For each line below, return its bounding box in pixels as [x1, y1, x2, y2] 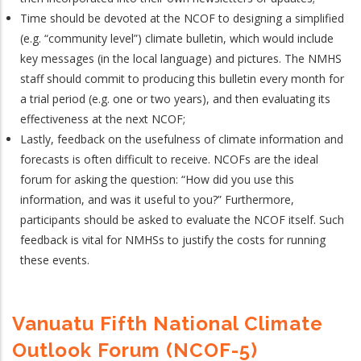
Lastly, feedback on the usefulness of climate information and [20, 131, 343, 147]
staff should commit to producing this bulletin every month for [20, 70, 344, 86]
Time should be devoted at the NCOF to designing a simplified [20, 10, 344, 26]
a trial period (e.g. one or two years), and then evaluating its [20, 90, 330, 106]
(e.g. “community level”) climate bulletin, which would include [20, 30, 334, 46]
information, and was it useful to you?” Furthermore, [20, 191, 294, 207]
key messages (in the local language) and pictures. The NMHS [20, 50, 342, 66]
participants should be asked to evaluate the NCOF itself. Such [20, 211, 344, 227]
